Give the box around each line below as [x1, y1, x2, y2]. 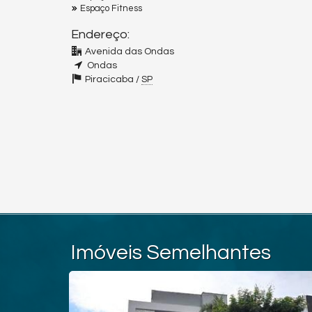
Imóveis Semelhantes [71, 242, 271, 263]
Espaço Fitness [80, 3, 142, 14]
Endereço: [71, 28, 130, 42]
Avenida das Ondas [85, 47, 174, 57]
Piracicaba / [85, 75, 141, 85]
